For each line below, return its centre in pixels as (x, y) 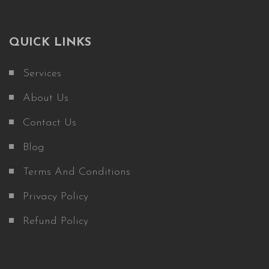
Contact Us (50, 123)
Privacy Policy (56, 197)
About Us (46, 98)
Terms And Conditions (77, 172)
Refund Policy (56, 222)
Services (42, 74)
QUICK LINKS (50, 43)
